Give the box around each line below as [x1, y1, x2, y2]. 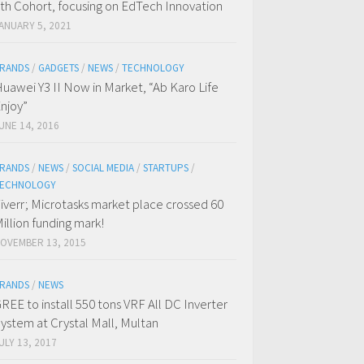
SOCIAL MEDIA [72, 161, 134, 175]
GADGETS [38, 61, 79, 75]
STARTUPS [143, 161, 188, 175]
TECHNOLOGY [122, 61, 184, 75]
